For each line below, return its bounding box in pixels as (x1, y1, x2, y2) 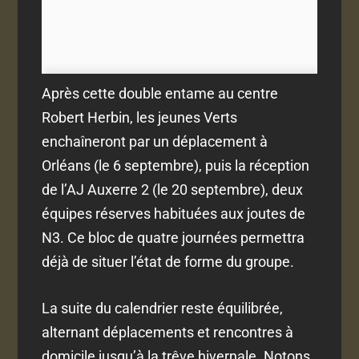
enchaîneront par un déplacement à (42, 132, 268, 150)
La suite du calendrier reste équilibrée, (42, 300, 284, 317)
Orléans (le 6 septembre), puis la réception (42, 156, 310, 174)
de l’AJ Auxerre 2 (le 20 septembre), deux (42, 180, 304, 198)
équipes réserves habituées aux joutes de (42, 204, 306, 222)
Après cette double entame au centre (42, 84, 279, 102)
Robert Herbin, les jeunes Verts (42, 108, 238, 126)
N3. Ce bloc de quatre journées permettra (42, 228, 305, 246)
